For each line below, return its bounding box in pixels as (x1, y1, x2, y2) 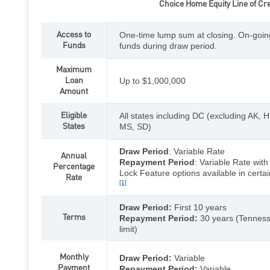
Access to (57, 28, 91, 41)
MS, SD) (119, 121, 151, 131)
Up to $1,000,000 (119, 75, 186, 86)
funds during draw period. (119, 40, 217, 51)
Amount (60, 85, 88, 98)
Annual (61, 149, 87, 162)
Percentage (53, 160, 95, 173)
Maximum (56, 63, 92, 76)
